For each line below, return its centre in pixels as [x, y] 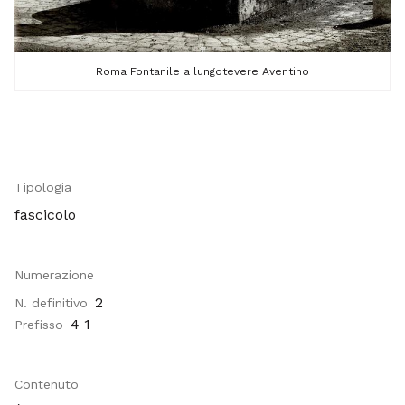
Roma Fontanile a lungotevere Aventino [202, 72]
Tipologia [43, 187]
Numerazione [54, 275]
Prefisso [39, 325]
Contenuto [47, 384]
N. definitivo [51, 303]
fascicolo [45, 215]
